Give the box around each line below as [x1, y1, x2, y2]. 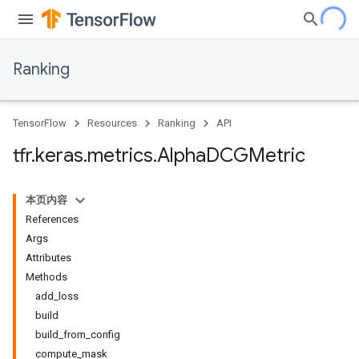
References [26, 213, 79, 225]
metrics [87, 143, 153, 167]
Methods [26, 271, 67, 283]
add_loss [35, 290, 79, 302]
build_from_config [35, 329, 120, 341]
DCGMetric [206, 143, 305, 167]
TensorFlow [13, 117, 67, 129]
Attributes [26, 252, 71, 264]
